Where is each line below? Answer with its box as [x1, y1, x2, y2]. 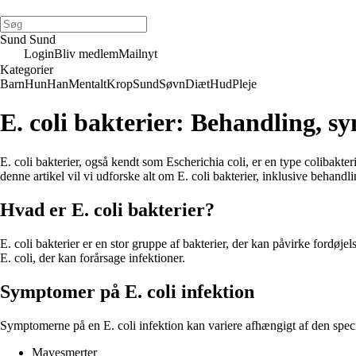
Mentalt [68, 77, 106, 91]
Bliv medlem [54, 47, 118, 60]
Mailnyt [118, 47, 157, 60]
